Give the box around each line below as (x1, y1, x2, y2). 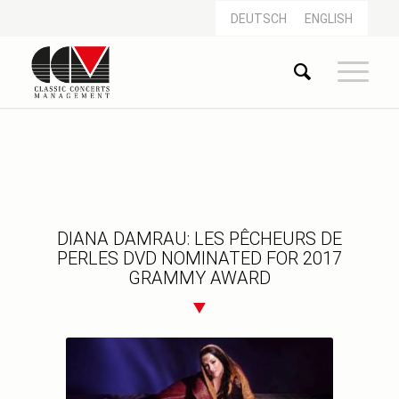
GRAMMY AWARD (127, 267, 271, 289)
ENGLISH (305, 12, 354, 27)
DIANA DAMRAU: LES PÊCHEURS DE (56, 228, 342, 250)
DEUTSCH (231, 12, 288, 27)
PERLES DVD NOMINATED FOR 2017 (56, 248, 342, 270)
